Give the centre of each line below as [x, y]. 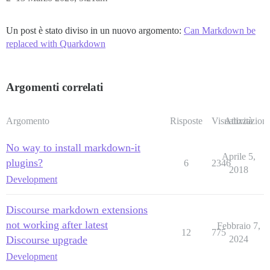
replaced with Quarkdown [56, 44]
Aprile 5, [238, 157]
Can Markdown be [220, 31]
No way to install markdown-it [73, 148]
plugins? [24, 163]
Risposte [186, 121]
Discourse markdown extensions [77, 210]
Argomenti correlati [55, 87]
